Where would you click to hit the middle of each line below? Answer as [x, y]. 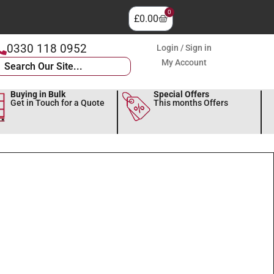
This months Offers [191, 103]
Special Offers [182, 94]
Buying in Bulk [38, 94]
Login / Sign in [184, 48]
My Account [184, 62]
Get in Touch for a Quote [57, 103]
